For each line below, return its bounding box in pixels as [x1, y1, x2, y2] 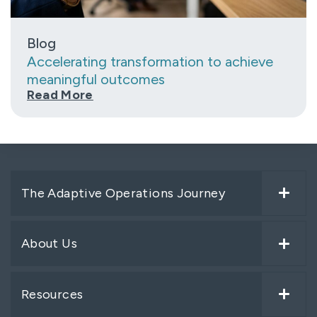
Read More [26, 87, 93, 103]
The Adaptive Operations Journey [21, 185, 226, 201]
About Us [21, 236, 77, 252]
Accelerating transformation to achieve [26, 53, 273, 71]
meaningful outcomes [26, 71, 165, 88]
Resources [21, 286, 83, 302]
